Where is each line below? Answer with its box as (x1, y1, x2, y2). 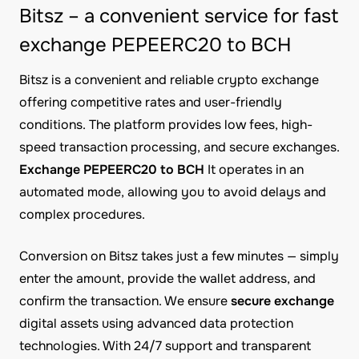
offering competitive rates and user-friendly (19, 94, 282, 111)
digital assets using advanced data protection (19, 315, 293, 332)
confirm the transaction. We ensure (19, 292, 231, 309)
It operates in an (204, 161, 304, 178)
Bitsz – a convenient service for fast (19, 4, 339, 28)
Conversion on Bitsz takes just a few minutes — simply (19, 248, 339, 264)
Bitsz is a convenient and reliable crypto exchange (19, 71, 319, 88)
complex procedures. (19, 206, 145, 223)
